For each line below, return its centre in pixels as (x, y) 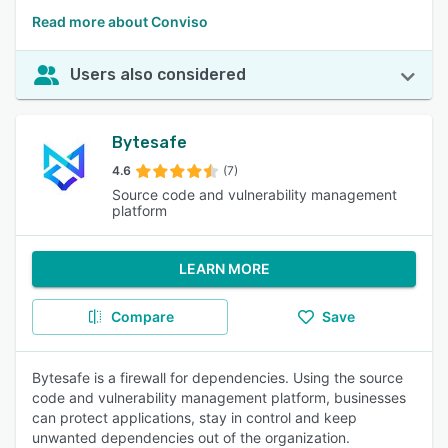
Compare (142, 316)
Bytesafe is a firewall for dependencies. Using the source (217, 377)
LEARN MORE (224, 268)
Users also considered (158, 74)
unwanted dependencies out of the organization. (191, 437)
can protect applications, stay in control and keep (194, 417)
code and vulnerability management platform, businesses (219, 397)
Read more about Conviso (120, 21)
